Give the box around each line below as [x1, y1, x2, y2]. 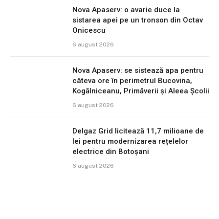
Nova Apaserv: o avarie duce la [72, 5, 180, 15]
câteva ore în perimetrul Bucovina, [72, 76, 192, 86]
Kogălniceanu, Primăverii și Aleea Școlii [72, 87, 209, 96]
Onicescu [72, 26, 106, 35]
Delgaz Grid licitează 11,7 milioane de [72, 127, 204, 136]
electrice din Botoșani [72, 147, 149, 156]
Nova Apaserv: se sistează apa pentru [72, 66, 203, 75]
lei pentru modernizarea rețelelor [72, 137, 188, 146]
